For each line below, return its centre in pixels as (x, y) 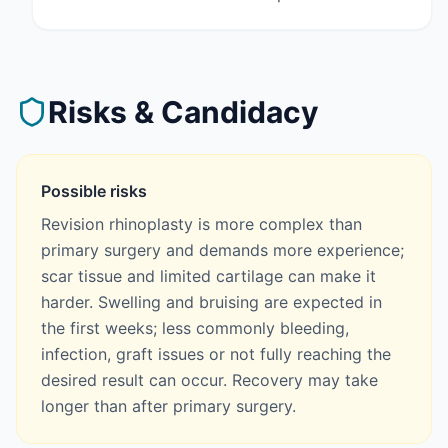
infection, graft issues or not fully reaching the (216, 354)
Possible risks (94, 191)
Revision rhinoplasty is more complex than (201, 224)
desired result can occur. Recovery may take (209, 380)
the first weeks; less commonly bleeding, (195, 328)
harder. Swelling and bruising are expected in (211, 302)
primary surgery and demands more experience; (222, 250)
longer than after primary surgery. (168, 406)
